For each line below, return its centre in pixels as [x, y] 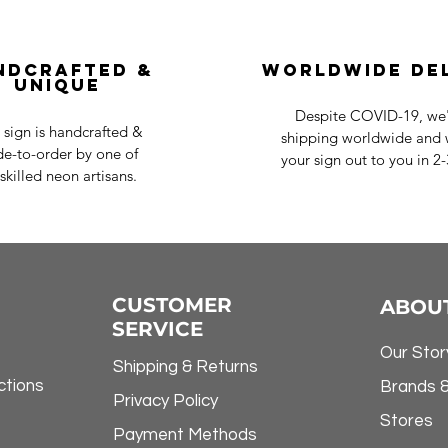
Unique [57, 85]
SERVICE [157, 329]
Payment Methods [184, 435]
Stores [407, 421]
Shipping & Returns [185, 367]
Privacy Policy [165, 401]
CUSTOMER [171, 305]
